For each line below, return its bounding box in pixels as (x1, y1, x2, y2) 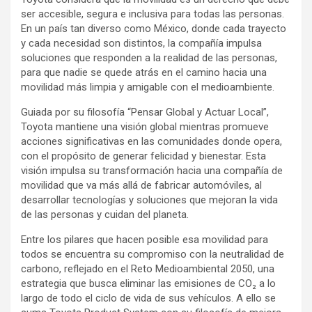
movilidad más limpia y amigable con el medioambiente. (21, 81, 274, 93)
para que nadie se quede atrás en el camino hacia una (21, 66, 267, 79)
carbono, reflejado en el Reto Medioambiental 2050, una (21, 263, 274, 275)
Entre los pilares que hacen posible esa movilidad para (21, 233, 268, 246)
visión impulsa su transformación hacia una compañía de (21, 164, 283, 177)
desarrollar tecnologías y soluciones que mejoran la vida (21, 194, 278, 206)
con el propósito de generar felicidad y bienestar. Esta (21, 150, 266, 162)
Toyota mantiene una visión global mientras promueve (21, 120, 269, 133)
